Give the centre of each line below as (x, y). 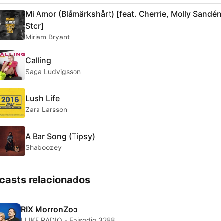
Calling (38, 60)
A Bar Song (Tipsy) (60, 136)
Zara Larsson (46, 109)
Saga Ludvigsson (53, 71)
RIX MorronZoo (49, 209)
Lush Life (42, 98)
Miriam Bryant (47, 37)
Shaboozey (43, 147)
